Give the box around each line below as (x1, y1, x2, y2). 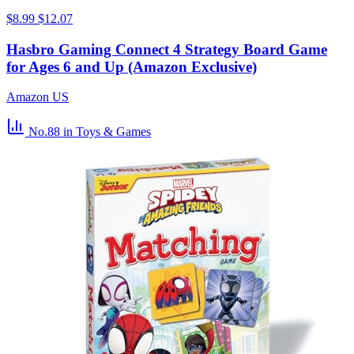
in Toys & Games (63, 125, 151, 139)
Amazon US (6, 90, 69, 104)
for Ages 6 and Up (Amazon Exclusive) (6, 58, 257, 75)
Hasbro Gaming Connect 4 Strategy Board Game (6, 40, 327, 58)
